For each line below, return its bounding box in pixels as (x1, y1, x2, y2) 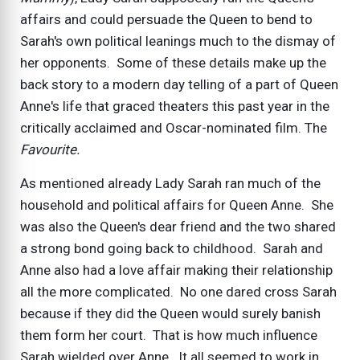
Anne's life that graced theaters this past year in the (20, 97, 329, 114)
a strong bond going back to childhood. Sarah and (20, 239, 323, 256)
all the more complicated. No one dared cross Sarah (20, 283, 337, 300)
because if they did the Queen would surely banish (20, 305, 321, 321)
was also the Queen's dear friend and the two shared (20, 218, 336, 235)
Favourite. (20, 141, 80, 157)
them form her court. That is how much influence (20, 326, 317, 343)
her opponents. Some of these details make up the (20, 54, 326, 71)
